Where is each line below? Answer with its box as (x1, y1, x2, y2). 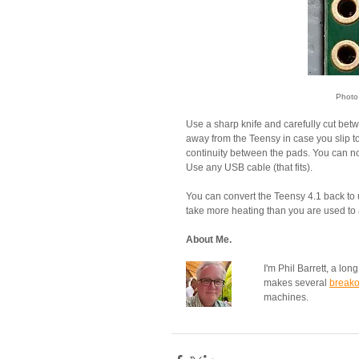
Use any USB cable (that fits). (186, 162, 313, 174)
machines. (264, 292, 309, 304)
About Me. (186, 234, 232, 246)
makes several (264, 277, 329, 289)
